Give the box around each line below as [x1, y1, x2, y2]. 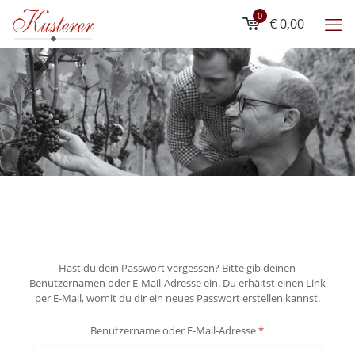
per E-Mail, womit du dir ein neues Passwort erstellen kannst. [34, 291, 320, 305]
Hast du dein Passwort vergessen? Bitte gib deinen [59, 261, 296, 275]
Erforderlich [263, 323, 319, 337]
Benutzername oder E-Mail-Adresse [90, 323, 259, 338]
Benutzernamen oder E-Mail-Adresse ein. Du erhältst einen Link [29, 276, 326, 290]
